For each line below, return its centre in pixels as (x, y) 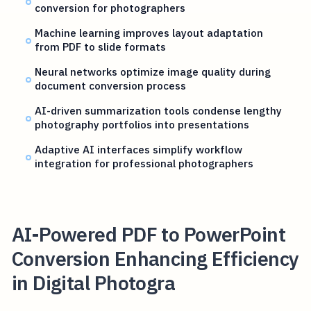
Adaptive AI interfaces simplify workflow (139, 150)
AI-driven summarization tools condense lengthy (159, 111)
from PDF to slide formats (101, 47)
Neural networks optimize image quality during (153, 72)
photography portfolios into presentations (142, 125)
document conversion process (111, 86)
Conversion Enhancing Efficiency (155, 258)
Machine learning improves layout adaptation (149, 33)
